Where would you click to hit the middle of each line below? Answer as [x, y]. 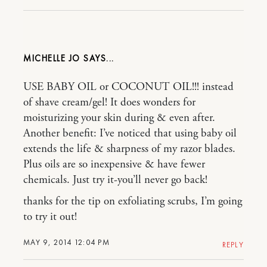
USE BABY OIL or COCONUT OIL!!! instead [128, 87]
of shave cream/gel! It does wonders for [109, 103]
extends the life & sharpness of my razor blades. [129, 149]
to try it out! [50, 217]
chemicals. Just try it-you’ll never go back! [115, 180]
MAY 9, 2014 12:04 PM [66, 243]
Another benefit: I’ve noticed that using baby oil [130, 134]
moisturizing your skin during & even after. [119, 118]
